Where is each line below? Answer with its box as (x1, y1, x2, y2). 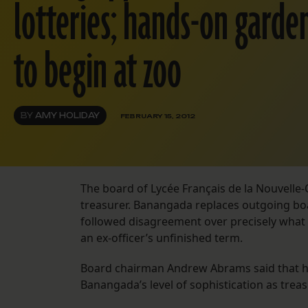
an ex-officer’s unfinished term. (80, 230, 243, 246)
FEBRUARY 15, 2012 (120, 111, 195, 120)
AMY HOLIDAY (35, 111, 100, 121)
